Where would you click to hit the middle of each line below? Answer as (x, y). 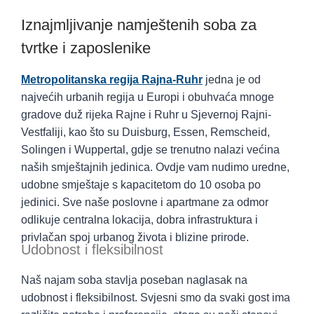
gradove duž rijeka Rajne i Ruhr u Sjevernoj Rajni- (146, 114)
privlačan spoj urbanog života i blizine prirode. (135, 237)
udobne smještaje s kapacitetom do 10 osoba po (141, 184)
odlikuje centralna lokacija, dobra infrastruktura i (139, 219)
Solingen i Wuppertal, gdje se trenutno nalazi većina (150, 149)
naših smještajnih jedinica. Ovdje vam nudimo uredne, (155, 167)
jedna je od (232, 79)
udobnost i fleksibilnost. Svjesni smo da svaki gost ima (156, 297)
